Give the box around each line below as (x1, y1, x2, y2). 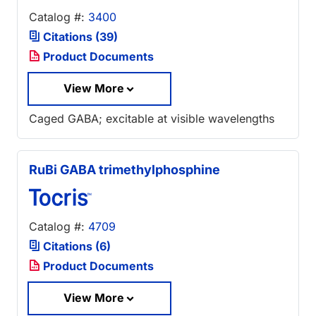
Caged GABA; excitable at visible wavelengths (29, 111, 274, 126)
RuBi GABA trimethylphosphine (29, 162, 220, 178)
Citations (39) (40, 30, 118, 44)
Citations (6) (40, 239, 111, 254)
